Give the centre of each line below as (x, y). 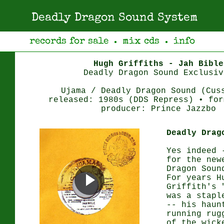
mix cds (141, 41)
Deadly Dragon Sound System (114, 18)
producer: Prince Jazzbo (158, 109)
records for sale (69, 41)
